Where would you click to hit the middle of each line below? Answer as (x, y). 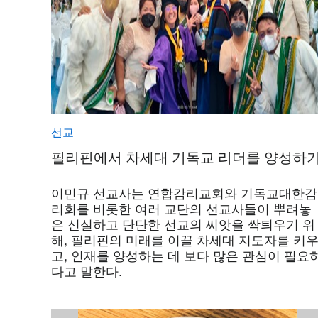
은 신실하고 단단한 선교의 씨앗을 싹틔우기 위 (183, 224)
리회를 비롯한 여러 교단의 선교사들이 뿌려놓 (181, 208)
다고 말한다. (87, 271)
